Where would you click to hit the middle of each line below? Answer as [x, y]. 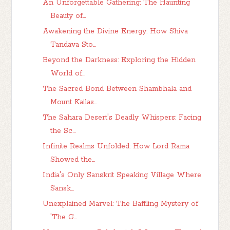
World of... [68, 74]
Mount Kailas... [74, 102]
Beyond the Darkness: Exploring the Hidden [119, 60]
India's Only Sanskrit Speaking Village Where [122, 175]
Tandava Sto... [73, 45]
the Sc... [63, 131]
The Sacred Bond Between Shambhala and [117, 89]
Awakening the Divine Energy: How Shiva [116, 32]
